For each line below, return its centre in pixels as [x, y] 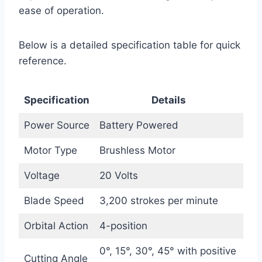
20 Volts [118, 175]
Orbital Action [56, 225]
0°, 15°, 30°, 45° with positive [168, 251]
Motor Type [50, 150]
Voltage [42, 175]
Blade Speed [54, 200]
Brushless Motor [137, 150]
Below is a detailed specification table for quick [130, 45]
